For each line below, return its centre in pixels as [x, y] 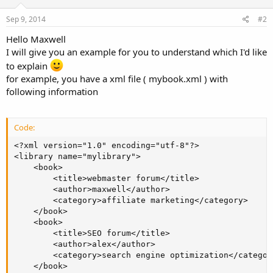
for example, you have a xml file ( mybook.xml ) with [117, 79]
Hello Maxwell [36, 39]
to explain [28, 66]
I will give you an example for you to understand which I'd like [136, 52]
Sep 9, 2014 [26, 19]
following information [52, 91]
